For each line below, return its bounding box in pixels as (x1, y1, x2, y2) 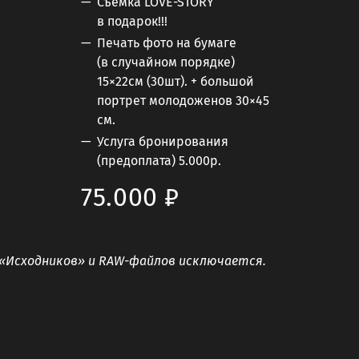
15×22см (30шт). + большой (97, 73, 254, 89)
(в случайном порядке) (97, 54, 235, 70)
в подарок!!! (97, 13, 167, 29)
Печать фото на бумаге (97, 34, 236, 50)
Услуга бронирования (97, 134, 228, 150)
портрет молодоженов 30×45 (97, 92, 269, 108)
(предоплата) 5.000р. (97, 153, 221, 169)
